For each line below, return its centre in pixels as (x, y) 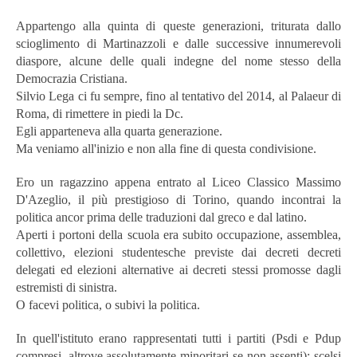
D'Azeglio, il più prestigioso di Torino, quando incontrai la (178, 199)
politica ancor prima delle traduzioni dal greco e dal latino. (161, 217)
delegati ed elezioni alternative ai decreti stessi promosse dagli (178, 269)
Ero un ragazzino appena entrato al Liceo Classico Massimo (178, 182)
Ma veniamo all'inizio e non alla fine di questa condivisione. (166, 148)
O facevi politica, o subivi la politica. (108, 304)
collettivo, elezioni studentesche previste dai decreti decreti (178, 252)
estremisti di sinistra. (67, 287)
